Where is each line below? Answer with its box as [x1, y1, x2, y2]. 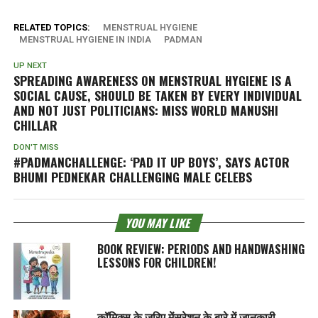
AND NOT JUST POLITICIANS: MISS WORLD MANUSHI [13, 100, 278, 119]
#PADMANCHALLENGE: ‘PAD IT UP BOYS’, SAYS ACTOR [13, 152, 290, 171]
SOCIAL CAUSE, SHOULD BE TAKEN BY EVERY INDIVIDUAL [13, 85, 302, 104]
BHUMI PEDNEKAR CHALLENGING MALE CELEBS [13, 167, 252, 186]
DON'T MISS [13, 142, 59, 152]
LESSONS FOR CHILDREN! [97, 253, 216, 271]
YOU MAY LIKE [124, 214, 194, 231]
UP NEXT [13, 60, 47, 70]
